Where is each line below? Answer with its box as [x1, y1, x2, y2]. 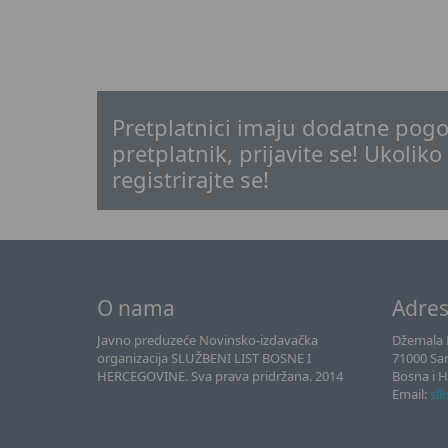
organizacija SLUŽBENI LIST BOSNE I [97, 349, 311, 367]
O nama [97, 294, 175, 322]
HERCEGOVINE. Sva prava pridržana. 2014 [97, 367, 343, 385]
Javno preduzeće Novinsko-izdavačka [97, 331, 318, 349]
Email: [392, 385, 430, 403]
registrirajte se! [112, 164, 269, 194]
